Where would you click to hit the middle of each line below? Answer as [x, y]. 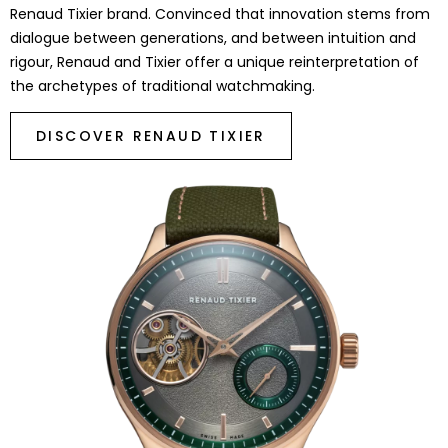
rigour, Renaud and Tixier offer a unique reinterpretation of [214, 61]
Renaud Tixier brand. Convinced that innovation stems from [220, 13]
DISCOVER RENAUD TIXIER [151, 135]
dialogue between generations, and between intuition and [213, 37]
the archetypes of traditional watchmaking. [162, 85]
